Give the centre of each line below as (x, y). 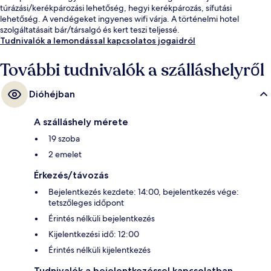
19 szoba (64, 139)
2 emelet (65, 155)
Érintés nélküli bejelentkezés (102, 219)
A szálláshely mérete (81, 122)
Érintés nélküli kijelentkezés (100, 250)
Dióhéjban (52, 94)
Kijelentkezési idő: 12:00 (94, 234)
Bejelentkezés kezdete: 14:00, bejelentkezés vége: (144, 192)
